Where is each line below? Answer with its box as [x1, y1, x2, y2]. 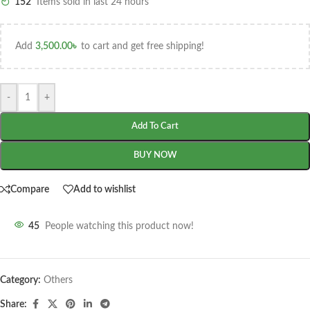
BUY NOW [133, 151, 177, 161]
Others [44, 275, 73, 286]
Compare [10, 184, 49, 194]
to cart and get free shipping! [78, 42, 204, 52]
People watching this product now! [45, 221, 194, 232]
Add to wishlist [73, 184, 136, 194]
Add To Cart [131, 122, 179, 131]
